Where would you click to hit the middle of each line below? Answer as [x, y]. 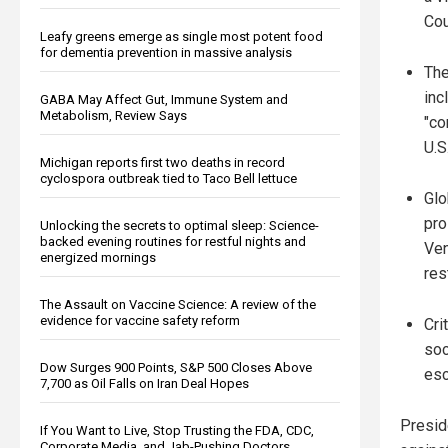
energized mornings [98, 257]
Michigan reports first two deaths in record [162, 162]
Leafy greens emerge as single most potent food [181, 36]
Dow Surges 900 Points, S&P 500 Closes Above [176, 367]
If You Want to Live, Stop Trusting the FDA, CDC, [177, 430]
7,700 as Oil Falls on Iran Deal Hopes [144, 383]
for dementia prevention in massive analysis [166, 52]
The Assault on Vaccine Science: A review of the [178, 304]
